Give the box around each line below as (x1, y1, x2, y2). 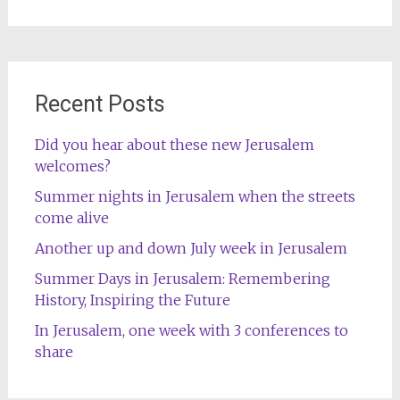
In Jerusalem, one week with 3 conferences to (34, 321, 348, 340)
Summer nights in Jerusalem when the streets (34, 187, 355, 206)
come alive (34, 209, 109, 228)
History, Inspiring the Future (34, 291, 230, 310)
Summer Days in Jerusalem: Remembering (34, 270, 330, 288)
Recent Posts (34, 91, 165, 118)
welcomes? (34, 157, 111, 176)
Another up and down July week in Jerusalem (34, 239, 347, 258)
